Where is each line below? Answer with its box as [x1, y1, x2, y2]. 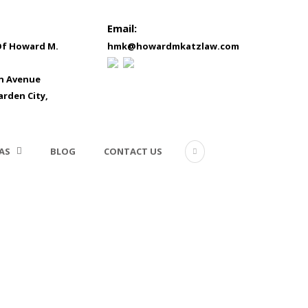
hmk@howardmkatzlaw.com [107, 40, 239, 52]
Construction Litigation [12, 222, 296, 261]
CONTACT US [104, 145, 162, 157]
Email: [107, 21, 137, 35]
